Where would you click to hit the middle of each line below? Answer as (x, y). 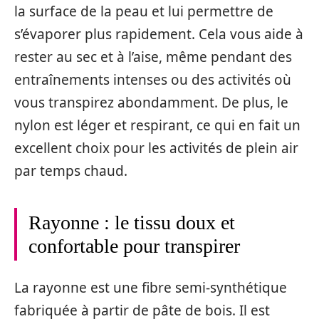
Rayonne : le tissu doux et (132, 222)
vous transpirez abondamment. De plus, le (151, 102)
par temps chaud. (71, 171)
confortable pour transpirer (134, 246)
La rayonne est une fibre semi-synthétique (151, 288)
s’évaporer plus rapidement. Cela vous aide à (159, 34)
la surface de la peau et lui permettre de (144, 11)
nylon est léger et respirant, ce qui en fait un (157, 125)
